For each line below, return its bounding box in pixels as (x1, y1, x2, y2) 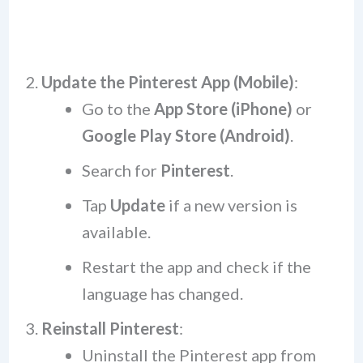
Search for (81, 160, 160, 181)
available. (81, 222, 151, 242)
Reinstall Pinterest (41, 318, 179, 339)
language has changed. (81, 284, 243, 304)
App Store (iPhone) (153, 99, 293, 119)
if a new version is (164, 195, 297, 216)
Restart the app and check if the (81, 257, 311, 277)
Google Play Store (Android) (81, 126, 290, 146)
